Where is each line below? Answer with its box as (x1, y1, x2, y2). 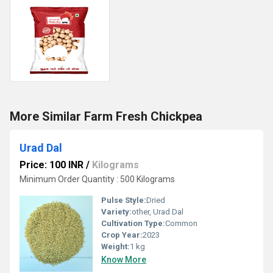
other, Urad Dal (132, 207, 183, 216)
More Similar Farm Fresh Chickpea (10, 109, 202, 124)
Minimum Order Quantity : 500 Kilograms (19, 174, 175, 184)
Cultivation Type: (101, 219, 165, 228)
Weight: (101, 242, 130, 251)
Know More (101, 255, 146, 264)
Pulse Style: (101, 196, 146, 205)
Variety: (101, 207, 132, 216)
